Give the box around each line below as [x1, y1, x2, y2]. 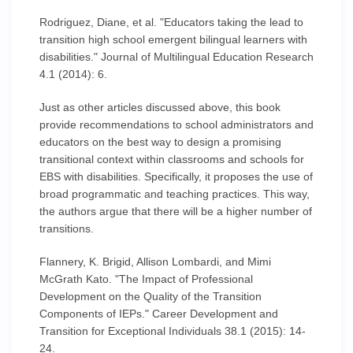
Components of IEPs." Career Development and [39, 307, 278, 320]
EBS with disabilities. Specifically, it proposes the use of [39, 170, 313, 183]
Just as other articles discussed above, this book [39, 101, 281, 113]
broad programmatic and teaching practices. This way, [39, 188, 310, 200]
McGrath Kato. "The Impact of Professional [39, 273, 253, 285]
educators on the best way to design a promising [39, 136, 281, 148]
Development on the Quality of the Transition [39, 290, 262, 303]
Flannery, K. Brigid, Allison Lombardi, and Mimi [39, 255, 271, 268]
